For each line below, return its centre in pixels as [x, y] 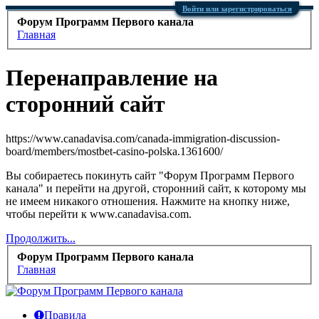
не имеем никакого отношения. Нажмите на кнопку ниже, [148, 202]
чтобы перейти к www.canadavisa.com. [99, 214]
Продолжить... [41, 239]
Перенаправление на [112, 78]
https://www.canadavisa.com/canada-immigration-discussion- [143, 139]
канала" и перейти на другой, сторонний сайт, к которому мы [156, 189]
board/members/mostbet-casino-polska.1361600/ [114, 152]
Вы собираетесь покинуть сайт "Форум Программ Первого [150, 176]
